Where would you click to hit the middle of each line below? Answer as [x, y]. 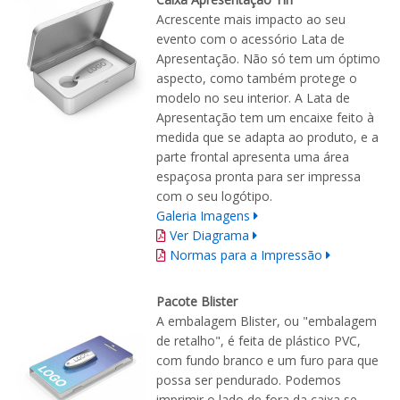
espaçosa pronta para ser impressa [258, 177]
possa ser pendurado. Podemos [249, 380]
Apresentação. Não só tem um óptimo [268, 59]
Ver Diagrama [209, 236]
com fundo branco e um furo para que [267, 361]
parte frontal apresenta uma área [253, 157]
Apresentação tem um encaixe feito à [265, 118]
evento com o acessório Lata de [250, 39]
